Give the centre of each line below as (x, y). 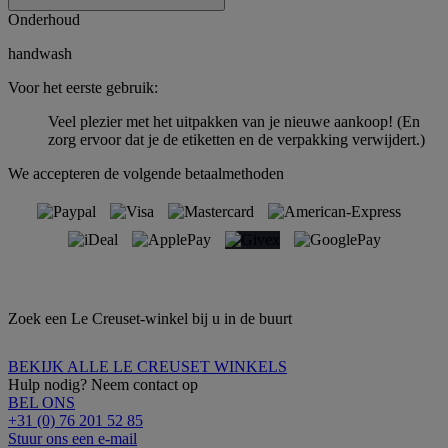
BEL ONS (41, 402)
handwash (40, 53)
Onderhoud (44, 19)
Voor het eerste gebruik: (83, 87)
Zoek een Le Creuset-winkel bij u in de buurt (150, 318)
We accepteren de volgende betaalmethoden (146, 173)
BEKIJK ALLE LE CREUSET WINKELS (147, 366)
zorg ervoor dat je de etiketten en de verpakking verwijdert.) (236, 139)
